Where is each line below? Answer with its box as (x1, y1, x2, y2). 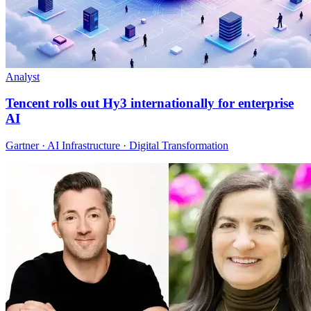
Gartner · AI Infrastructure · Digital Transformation (6, 140, 228, 152)
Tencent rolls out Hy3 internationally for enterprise (6, 96, 294, 111)
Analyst (6, 70, 40, 83)
